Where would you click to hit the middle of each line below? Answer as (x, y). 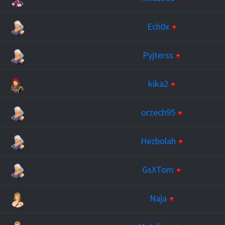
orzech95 (158, 112)
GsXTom (158, 170)
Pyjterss (158, 55)
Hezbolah (158, 141)
